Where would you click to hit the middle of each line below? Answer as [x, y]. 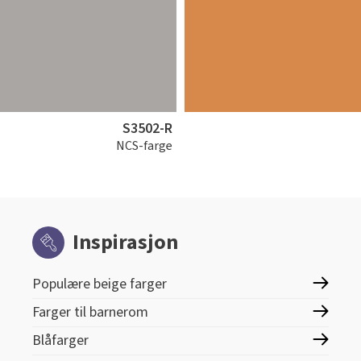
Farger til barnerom [90, 312]
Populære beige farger [100, 284]
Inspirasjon [125, 242]
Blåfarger [60, 340]
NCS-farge [144, 146]
